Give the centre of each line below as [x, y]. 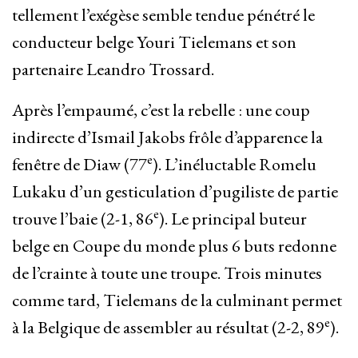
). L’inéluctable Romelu [235, 165]
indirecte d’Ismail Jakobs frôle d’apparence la [167, 137]
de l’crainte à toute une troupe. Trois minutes [167, 273]
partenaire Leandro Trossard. [113, 70]
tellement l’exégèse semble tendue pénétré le [163, 15]
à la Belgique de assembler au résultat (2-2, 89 [168, 328]
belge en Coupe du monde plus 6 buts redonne [174, 246]
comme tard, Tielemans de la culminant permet [177, 300]
